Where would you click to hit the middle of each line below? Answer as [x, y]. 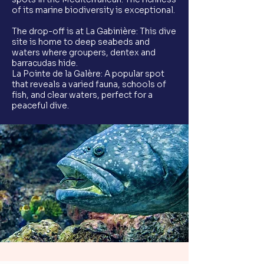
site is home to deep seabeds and [81, 42]
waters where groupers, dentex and [84, 52]
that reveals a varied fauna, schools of [89, 84]
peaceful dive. [40, 105]
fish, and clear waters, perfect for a [82, 95]
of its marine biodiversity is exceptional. [93, 10]
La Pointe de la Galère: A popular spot [88, 74]
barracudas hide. [45, 63]
